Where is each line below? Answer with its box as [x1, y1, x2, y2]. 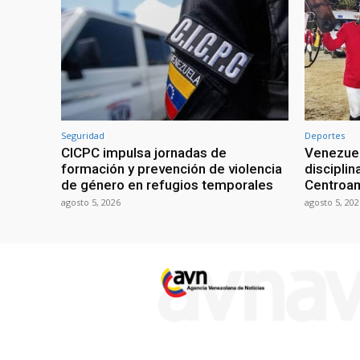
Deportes [305, 129, 345, 142]
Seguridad [61, 129, 104, 142]
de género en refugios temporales [61, 177, 273, 194]
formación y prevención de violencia [61, 161, 282, 178]
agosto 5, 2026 [61, 196, 121, 209]
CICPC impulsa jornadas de [61, 145, 227, 162]
